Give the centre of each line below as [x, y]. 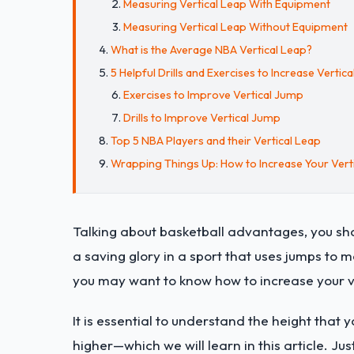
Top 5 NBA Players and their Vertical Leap [216, 140]
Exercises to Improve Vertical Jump [213, 95]
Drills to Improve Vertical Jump [202, 118]
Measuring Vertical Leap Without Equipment [235, 27]
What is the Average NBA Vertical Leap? [211, 49]
